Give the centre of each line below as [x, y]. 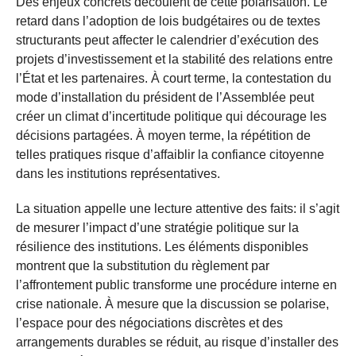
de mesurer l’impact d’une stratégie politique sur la [157, 227]
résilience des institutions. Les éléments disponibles [162, 246]
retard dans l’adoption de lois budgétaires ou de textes [168, 21]
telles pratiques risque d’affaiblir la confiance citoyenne [170, 154]
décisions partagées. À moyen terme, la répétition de [163, 135]
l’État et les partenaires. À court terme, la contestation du [174, 78]
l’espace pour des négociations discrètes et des [149, 323]
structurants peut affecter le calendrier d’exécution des [167, 40]
